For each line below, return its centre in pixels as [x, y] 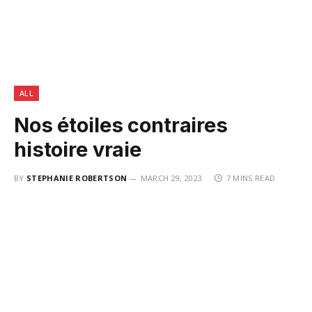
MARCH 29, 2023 [171, 178]
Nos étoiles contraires [121, 125]
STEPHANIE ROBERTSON [77, 178]
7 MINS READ [251, 178]
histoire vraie [78, 149]
